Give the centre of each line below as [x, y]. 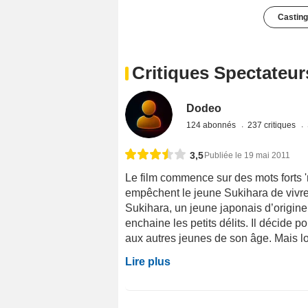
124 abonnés [212, 125]
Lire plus [148, 262]
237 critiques [273, 125]
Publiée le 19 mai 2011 [247, 156]
